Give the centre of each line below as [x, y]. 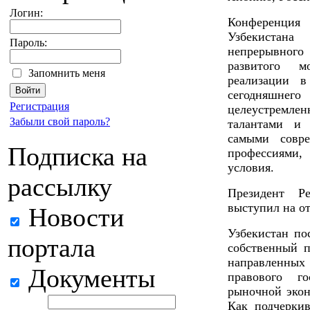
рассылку [60, 187]
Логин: [26, 13]
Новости [73, 217]
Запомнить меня [67, 73]
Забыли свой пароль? [60, 121]
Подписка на [77, 156]
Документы [89, 278]
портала [52, 248]
